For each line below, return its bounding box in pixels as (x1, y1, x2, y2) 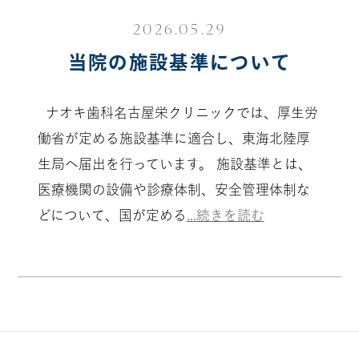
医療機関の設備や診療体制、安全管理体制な (37, 182, 310, 196)
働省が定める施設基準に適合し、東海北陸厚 (37, 131, 310, 145)
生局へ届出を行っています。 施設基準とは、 (37, 156, 312, 171)
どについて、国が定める (37, 208, 187, 222)
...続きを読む (186, 208, 264, 222)
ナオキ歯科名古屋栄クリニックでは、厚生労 (37, 105, 318, 119)
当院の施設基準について (67, 53, 292, 72)
